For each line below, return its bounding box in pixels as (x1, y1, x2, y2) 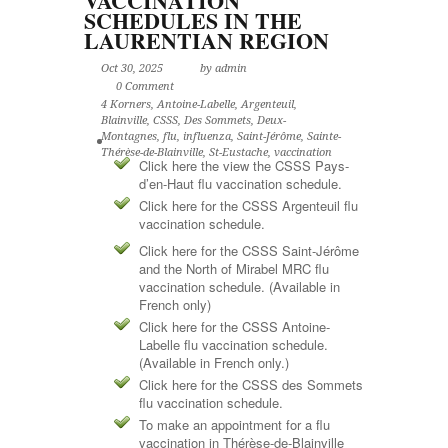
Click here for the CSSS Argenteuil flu (139, 196, 358, 215)
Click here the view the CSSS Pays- (139, 156, 349, 175)
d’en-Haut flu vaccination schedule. (139, 174, 342, 193)
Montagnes (101, 130, 157, 143)
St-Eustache (209, 146, 268, 159)
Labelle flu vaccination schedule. (139, 335, 328, 354)
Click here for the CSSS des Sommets (139, 375, 363, 394)
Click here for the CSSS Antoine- (139, 317, 330, 336)
